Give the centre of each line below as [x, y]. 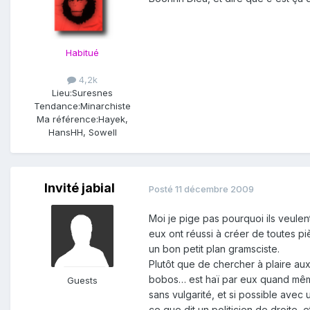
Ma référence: [67, 119]
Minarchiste [106, 106]
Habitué [82, 53]
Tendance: [57, 106]
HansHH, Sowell [82, 133]
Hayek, [113, 119]
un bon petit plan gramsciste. [214, 249]
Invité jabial [80, 188]
